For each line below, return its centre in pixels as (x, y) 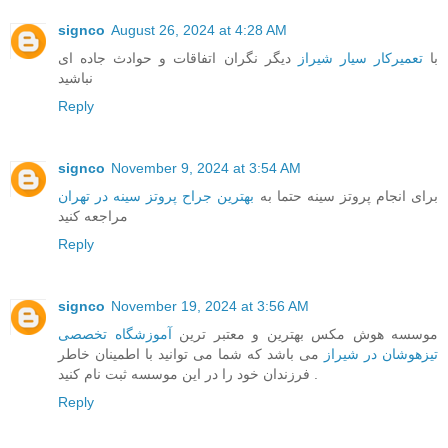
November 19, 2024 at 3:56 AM (210, 306)
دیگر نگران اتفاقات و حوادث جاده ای (178, 58)
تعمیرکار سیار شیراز (360, 58)
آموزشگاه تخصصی (115, 334)
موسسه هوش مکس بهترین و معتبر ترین (304, 334)
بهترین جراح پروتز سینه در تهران (156, 196)
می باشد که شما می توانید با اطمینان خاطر (191, 354)
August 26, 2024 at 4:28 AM (199, 30)
